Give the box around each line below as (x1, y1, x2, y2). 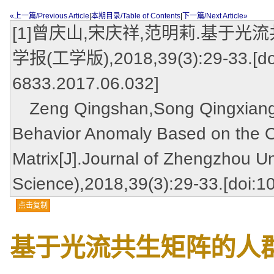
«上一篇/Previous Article (10, 12, 89, 20)
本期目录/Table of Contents (91, 12, 180, 20)
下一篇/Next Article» (182, 12, 248, 20)
